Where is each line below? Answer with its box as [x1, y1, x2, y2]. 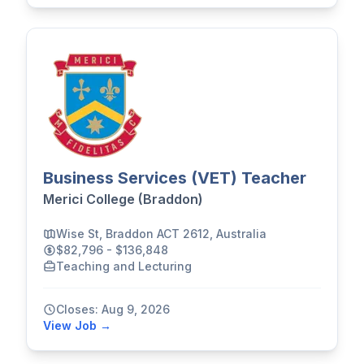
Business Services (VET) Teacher [43, 168, 306, 188]
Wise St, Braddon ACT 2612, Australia [56, 226, 266, 240]
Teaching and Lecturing [56, 258, 192, 273]
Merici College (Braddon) [43, 191, 203, 208]
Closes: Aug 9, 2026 [56, 301, 170, 316]
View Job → [43, 318, 111, 332]
